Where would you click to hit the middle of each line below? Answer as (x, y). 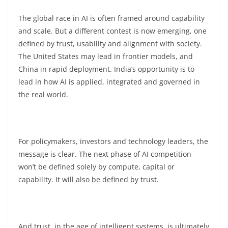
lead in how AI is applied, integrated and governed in (109, 82)
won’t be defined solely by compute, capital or (96, 167)
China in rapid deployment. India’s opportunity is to (106, 69)
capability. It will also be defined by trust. (89, 179)
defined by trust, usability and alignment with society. (110, 44)
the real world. (43, 94)
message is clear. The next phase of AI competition (105, 154)
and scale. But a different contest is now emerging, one (112, 31)
